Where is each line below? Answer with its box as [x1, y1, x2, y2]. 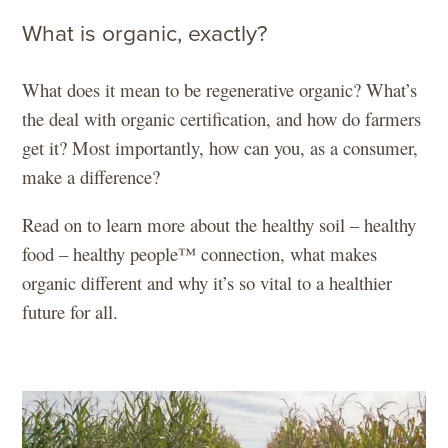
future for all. [22, 298, 119, 324]
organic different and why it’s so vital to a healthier [22, 269, 393, 295]
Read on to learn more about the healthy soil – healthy [22, 211, 417, 237]
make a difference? [22, 164, 161, 190]
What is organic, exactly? [22, 20, 269, 49]
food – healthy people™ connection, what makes [22, 240, 378, 266]
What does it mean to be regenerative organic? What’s [22, 77, 418, 103]
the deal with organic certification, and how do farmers [22, 106, 422, 132]
